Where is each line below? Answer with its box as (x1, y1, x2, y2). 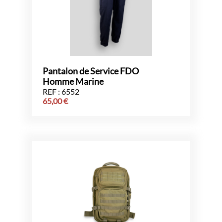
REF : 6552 (43, 86, 79, 96)
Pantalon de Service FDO (43, 65, 139, 76)
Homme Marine (43, 76, 104, 87)
